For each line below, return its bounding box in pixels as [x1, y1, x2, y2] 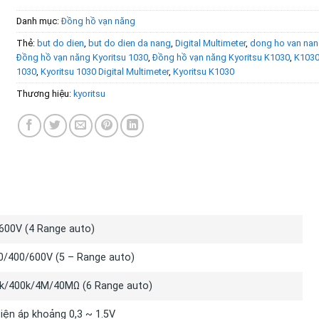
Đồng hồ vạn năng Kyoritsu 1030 [16, 51, 149, 63]
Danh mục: [16, 15, 62, 26]
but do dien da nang [88, 37, 172, 48]
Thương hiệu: [16, 88, 74, 99]
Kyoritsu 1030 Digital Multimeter [41, 66, 169, 77]
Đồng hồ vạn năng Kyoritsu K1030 [152, 51, 291, 63]
